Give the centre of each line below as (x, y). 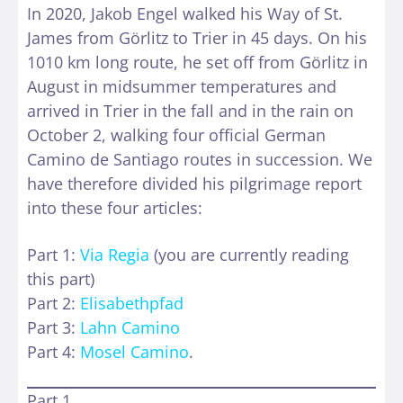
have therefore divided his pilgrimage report (194, 183)
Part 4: (54, 351)
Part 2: (54, 303)
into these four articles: (115, 207)
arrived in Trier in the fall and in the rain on (190, 110)
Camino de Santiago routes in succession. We (200, 159)
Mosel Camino (134, 351)
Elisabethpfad (132, 303)
